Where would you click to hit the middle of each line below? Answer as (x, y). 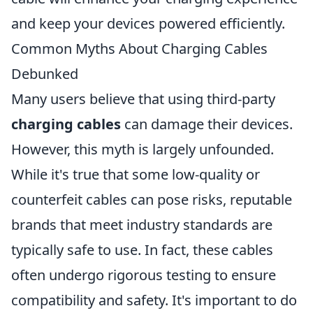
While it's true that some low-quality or (136, 174)
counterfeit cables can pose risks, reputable (152, 199)
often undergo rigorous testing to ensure (144, 275)
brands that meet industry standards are (142, 225)
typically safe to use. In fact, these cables (142, 250)
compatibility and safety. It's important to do (154, 300)
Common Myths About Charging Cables (139, 49)
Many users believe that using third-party (143, 99)
